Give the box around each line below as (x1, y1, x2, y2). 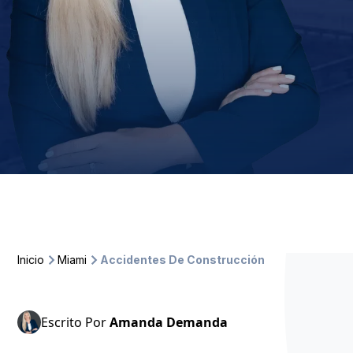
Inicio (17, 253, 44, 266)
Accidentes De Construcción (100, 253, 265, 266)
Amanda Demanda (110, 314, 228, 331)
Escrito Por (41, 314, 110, 331)
